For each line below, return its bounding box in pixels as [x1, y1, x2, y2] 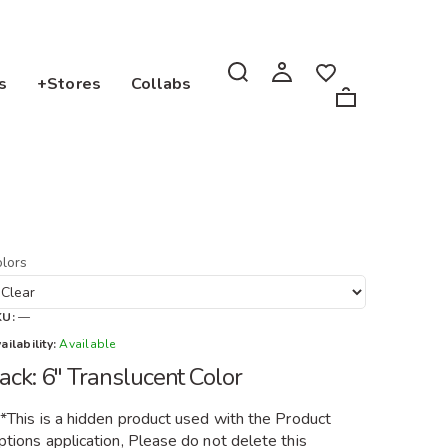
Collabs [130, 72, 192, 95]
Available [59, 336, 116, 352]
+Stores [37, 72, 101, 95]
